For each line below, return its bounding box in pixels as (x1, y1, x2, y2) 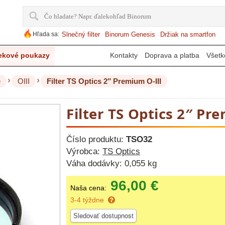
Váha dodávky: (66, 159, 125, 168)
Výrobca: (66, 147, 102, 156)
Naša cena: (70, 184, 106, 192)
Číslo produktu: (66, 135, 126, 144)
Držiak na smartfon (160, 31, 215, 38)
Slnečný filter (62, 31, 100, 38)
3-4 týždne (70, 196, 104, 204)
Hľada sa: (33, 31, 59, 38)
